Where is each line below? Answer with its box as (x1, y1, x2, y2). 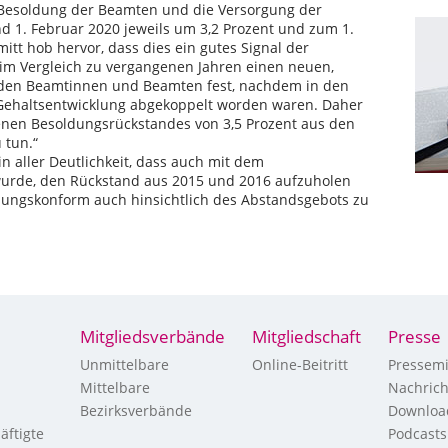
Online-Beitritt (252, 355, 348, 374)
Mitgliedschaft (252, 325, 361, 348)
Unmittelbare (80, 355, 169, 374)
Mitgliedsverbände (80, 325, 225, 348)
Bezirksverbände (80, 401, 192, 420)
